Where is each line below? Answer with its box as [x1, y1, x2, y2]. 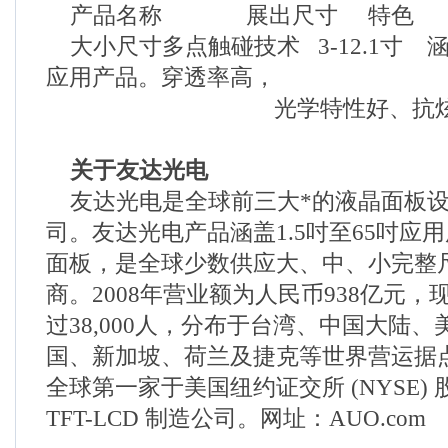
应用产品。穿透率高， [46, 65, 276, 90]
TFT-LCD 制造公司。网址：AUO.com [46, 406, 426, 431]
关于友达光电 [70, 158, 208, 183]
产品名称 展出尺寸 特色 [46, 3, 414, 28]
